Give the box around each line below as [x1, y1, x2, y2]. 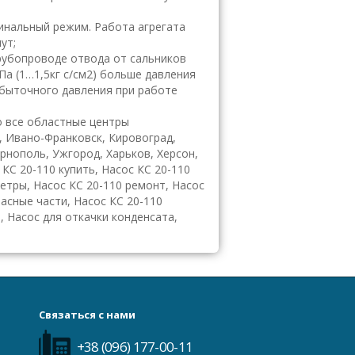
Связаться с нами [38, 307, 136, 322]
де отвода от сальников [55, 51, 186, 66]
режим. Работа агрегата [53, 19, 185, 34]
